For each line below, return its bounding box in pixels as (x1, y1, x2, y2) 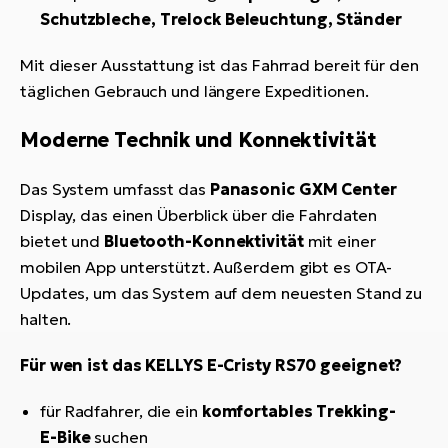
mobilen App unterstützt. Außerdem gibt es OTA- (20, 257, 393, 278)
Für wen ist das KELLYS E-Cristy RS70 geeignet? (20, 355, 403, 376)
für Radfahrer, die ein (40, 401, 202, 422)
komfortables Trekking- (201, 401, 396, 422)
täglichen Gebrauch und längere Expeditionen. (20, 81, 369, 102)
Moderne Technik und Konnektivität (20, 127, 377, 154)
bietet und (20, 231, 104, 252)
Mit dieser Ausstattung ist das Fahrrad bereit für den (20, 55, 419, 76)
